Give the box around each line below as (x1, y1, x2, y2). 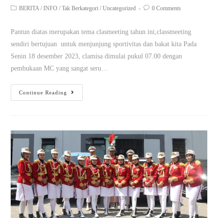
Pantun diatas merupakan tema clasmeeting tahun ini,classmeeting (11, 28, 192, 36)
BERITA (19, 5, 39, 12)
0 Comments (152, 5, 182, 12)
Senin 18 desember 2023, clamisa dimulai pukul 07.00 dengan (11, 53, 182, 60)
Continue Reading (19, 90, 68, 96)
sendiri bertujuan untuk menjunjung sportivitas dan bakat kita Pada (11, 40, 197, 48)
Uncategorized (103, 5, 136, 12)
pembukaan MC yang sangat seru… (11, 65, 109, 73)
